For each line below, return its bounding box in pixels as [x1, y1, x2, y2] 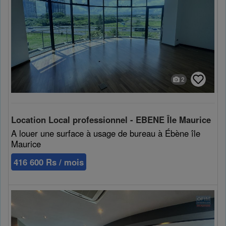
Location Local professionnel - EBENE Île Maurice [11, 113, 211, 126]
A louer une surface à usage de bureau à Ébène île [11, 127, 200, 139]
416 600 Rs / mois [14, 155, 84, 168]
